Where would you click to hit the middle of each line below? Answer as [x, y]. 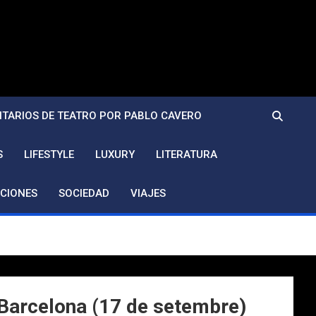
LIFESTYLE [49, 154]
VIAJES [148, 193]
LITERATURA [187, 154]
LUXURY [115, 154]
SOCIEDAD [84, 193]
